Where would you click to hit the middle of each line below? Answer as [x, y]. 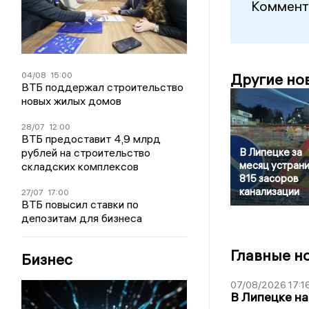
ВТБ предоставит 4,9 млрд [91, 138]
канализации [269, 192]
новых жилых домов [72, 100]
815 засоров [269, 179]
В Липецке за [270, 152]
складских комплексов [80, 166]
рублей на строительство [86, 152]
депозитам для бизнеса [82, 218]
